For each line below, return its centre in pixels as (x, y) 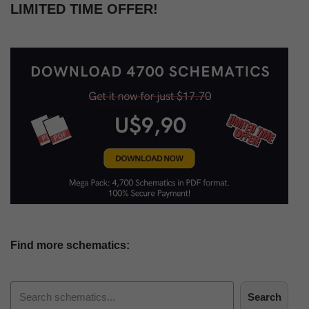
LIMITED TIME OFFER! (84, 9)
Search (264, 297)
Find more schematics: (70, 245)
